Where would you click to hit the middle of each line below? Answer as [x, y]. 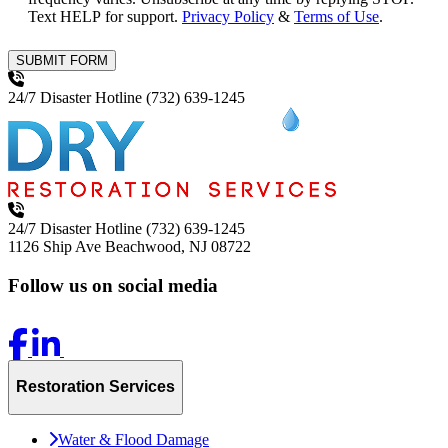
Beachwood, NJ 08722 [178, 247]
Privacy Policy [228, 17]
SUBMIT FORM [62, 61]
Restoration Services [95, 387]
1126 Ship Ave [54, 247]
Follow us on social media [113, 285]
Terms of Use [336, 17]
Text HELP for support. [105, 17]
